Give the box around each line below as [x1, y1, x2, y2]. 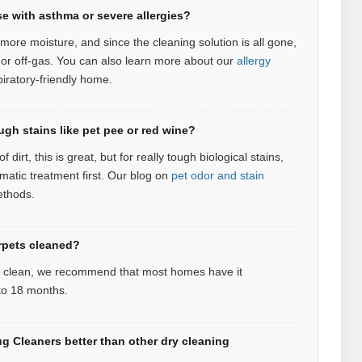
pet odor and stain [171, 168, 264, 182]
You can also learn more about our [57, 53, 237, 67]
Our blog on [107, 168, 171, 182]
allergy [237, 53, 271, 67]
